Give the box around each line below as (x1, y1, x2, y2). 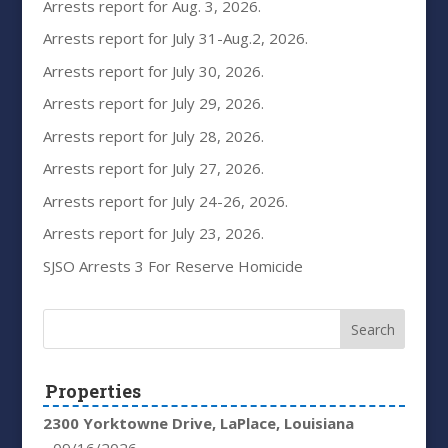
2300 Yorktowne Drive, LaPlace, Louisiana (42, 413, 354, 434)
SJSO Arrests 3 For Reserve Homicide (42, 255, 303, 276)
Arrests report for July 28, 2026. (42, 125, 264, 146)
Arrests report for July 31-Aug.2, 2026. (42, 28, 308, 49)
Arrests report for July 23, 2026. (42, 223, 264, 244)
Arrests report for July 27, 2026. (42, 158, 264, 179)
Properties (45, 379, 142, 404)
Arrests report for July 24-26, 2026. (42, 190, 288, 211)
